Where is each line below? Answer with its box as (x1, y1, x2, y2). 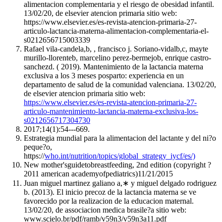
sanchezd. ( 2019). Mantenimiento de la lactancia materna (24, 62, 203, 71)
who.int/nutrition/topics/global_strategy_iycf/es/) (45, 152, 195, 161)
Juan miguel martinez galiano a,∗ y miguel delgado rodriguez (24, 179, 217, 188)
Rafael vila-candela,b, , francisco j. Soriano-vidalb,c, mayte (24, 45, 208, 54)
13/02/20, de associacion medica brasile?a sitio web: (24, 206, 186, 215)
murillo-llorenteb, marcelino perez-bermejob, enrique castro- (24, 54, 211, 62)
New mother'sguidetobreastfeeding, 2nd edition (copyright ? (24, 161, 211, 169)
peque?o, (24, 143, 52, 152)
